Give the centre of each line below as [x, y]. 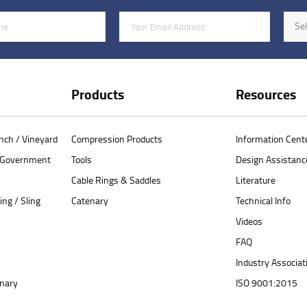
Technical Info [263, 200]
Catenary [90, 200]
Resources [266, 94]
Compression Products [117, 138]
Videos [249, 221]
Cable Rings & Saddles [116, 180]
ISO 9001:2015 [267, 282]
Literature [256, 180]
